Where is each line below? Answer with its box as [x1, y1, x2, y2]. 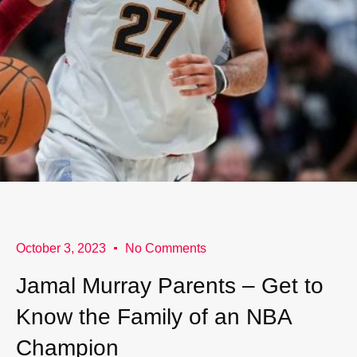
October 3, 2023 [16, 241, 106, 255]
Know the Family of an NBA [16, 304, 291, 329]
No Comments [125, 241, 206, 255]
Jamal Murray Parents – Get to [16, 273, 324, 298]
